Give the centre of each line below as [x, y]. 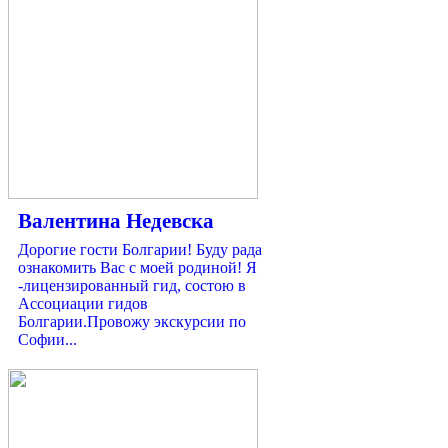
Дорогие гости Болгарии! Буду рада [140, 249]
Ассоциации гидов [83, 303]
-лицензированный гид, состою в [132, 285]
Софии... [47, 339]
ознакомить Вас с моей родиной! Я [137, 267]
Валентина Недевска [116, 220]
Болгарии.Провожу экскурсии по [132, 321]
